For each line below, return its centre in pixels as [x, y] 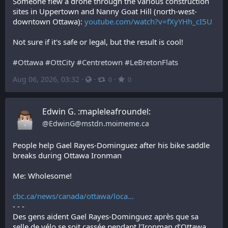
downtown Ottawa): [49, 21]
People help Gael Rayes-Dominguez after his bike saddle [111, 145]
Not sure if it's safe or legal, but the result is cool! [98, 42]
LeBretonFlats [154, 62]
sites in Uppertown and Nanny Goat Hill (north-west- [105, 11]
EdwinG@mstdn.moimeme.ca [99, 123]
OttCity [63, 62]
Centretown [102, 62]
